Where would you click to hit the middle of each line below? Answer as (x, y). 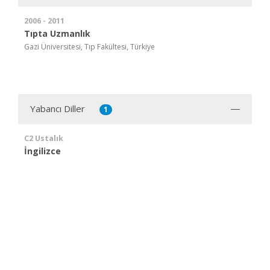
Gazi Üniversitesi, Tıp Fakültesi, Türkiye (89, 46)
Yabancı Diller (58, 108)
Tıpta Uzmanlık (57, 33)
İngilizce (42, 151)
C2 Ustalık (44, 138)
